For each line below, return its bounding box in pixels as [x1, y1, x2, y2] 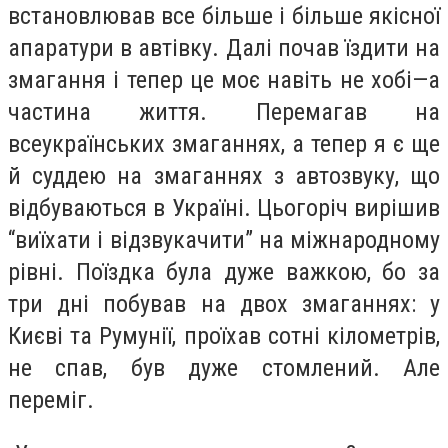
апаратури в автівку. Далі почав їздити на [8, 34, 440, 63]
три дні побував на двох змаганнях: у [8, 290, 440, 319]
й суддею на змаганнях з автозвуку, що [8, 162, 440, 191]
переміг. [8, 386, 100, 415]
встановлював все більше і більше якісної [8, 2, 440, 31]
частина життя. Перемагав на [8, 98, 440, 127]
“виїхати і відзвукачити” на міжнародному [8, 226, 440, 255]
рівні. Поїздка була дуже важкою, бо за [8, 258, 440, 287]
